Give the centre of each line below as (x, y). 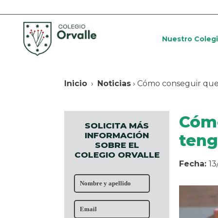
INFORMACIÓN (117, 136)
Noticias (114, 83)
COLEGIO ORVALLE (117, 155)
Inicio (76, 83)
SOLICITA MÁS (117, 126)
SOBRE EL (117, 145)
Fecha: (194, 164)
